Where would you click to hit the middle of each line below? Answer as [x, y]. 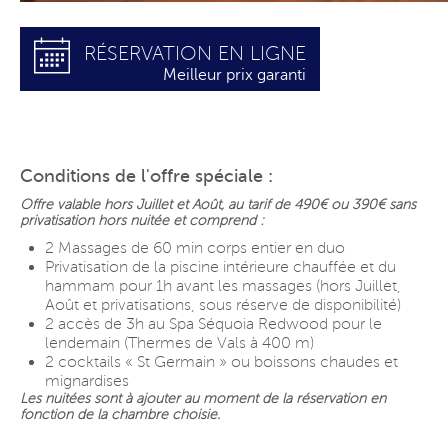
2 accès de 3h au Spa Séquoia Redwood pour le [213, 324]
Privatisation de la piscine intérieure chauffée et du [220, 267]
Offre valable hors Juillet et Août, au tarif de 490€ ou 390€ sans [218, 204]
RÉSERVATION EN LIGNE [195, 54]
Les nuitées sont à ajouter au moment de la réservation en [203, 398]
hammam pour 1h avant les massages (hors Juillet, [223, 286]
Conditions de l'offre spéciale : [146, 176]
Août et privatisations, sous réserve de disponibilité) [223, 305]
